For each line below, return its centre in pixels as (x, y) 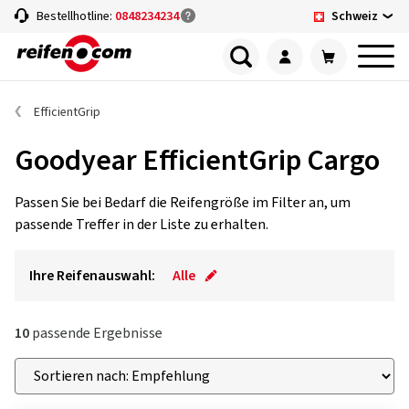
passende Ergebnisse (96, 333)
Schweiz (355, 16)
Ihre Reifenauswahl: (92, 276)
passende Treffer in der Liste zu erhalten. (142, 225)
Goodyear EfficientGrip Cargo (197, 161)
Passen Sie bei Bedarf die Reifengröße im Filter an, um (183, 203)
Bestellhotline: (76, 16)
